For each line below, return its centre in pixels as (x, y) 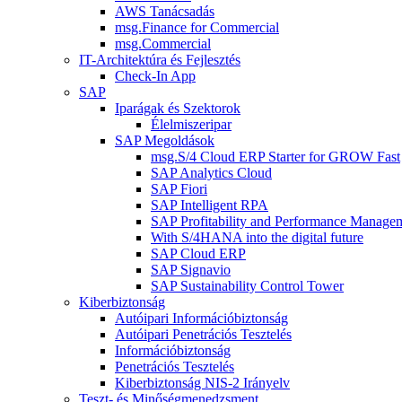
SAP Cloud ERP (198, 254)
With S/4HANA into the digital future (257, 238)
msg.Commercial (163, 44)
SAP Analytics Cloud (211, 173)
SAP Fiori (179, 189)
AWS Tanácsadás (165, 12)
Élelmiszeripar (191, 125)
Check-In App (155, 76)
